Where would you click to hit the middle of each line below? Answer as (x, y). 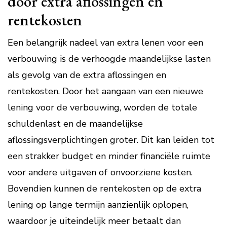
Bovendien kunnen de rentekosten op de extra (104, 188)
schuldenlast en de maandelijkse (75, 124)
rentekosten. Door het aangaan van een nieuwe (105, 91)
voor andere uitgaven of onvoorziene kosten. (100, 172)
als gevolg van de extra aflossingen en (87, 75)
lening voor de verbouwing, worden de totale (102, 107)
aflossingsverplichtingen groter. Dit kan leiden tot (111, 140)
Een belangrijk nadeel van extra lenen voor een (105, 43)
